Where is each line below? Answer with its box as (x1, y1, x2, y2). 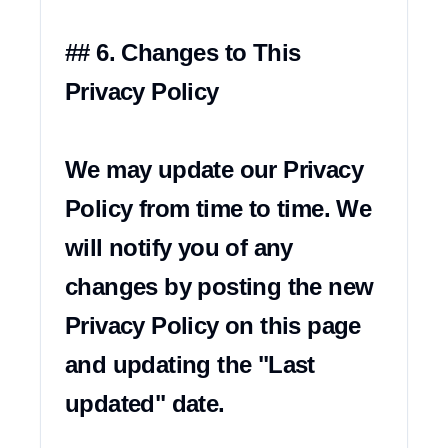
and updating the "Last (65, 351, 315, 378)
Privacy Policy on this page (65, 312, 361, 339)
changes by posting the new (65, 273, 374, 300)
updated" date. (65, 390, 225, 417)
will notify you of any (65, 234, 293, 261)
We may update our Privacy (65, 156, 363, 183)
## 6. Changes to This (65, 39, 301, 66)
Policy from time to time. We (65, 195, 372, 222)
